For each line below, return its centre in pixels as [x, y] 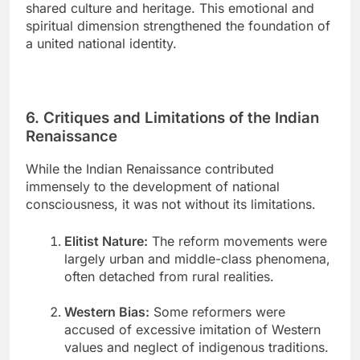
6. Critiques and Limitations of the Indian [172, 117]
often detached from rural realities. [169, 277]
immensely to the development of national [153, 187]
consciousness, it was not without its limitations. [171, 205]
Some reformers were [217, 312]
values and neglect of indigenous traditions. [196, 348]
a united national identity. [101, 43]
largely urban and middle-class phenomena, [197, 259]
